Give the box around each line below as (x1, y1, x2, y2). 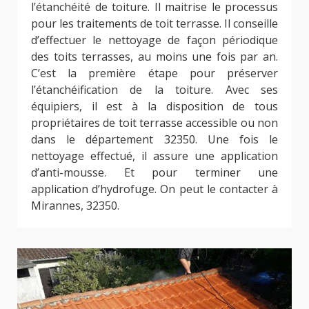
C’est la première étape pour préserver (31, 66, 278, 81)
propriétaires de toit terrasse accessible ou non (31, 115, 278, 131)
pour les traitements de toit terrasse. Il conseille (31, 16, 278, 32)
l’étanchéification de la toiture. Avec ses (31, 82, 278, 98)
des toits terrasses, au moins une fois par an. (31, 49, 278, 65)
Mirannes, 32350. (31, 198, 119, 214)
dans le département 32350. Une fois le (31, 132, 278, 148)
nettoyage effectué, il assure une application (31, 148, 278, 164)
